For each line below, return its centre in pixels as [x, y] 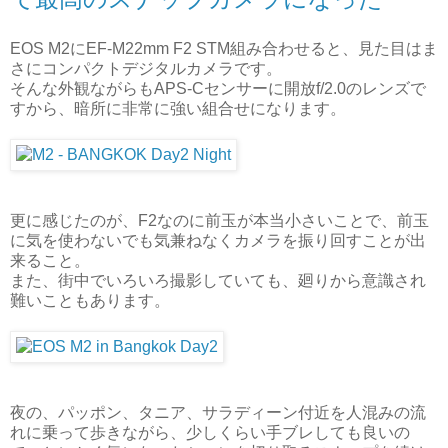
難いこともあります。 [90, 300]
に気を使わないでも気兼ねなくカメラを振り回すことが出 [218, 240]
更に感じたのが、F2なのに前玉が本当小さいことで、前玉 [219, 220]
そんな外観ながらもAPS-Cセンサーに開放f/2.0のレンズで [218, 88]
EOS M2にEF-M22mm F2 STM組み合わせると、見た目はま [224, 48]
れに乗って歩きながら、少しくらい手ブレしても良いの [210, 432]
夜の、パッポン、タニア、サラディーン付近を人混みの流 [218, 412]
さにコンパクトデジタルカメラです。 [146, 68]
